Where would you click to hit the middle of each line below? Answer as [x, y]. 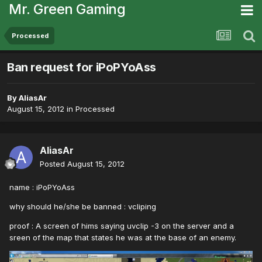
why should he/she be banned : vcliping [83, 207]
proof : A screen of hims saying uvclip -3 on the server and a [122, 226]
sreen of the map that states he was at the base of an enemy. [123, 238]
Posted [54, 164]
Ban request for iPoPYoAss [82, 68]
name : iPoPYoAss [42, 187]
